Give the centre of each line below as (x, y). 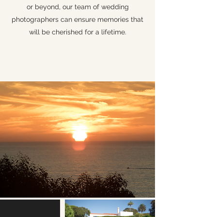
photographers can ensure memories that (77, 19)
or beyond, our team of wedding (77, 7)
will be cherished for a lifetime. (77, 32)
